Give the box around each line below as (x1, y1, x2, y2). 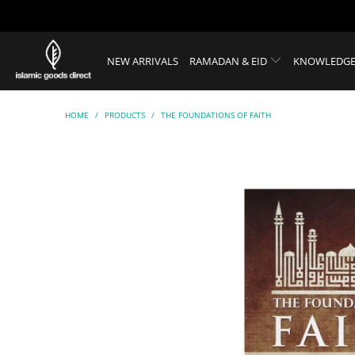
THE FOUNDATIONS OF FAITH (161, 109, 271, 120)
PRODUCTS (105, 109, 145, 120)
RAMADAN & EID (189, 53, 269, 68)
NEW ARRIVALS (107, 53, 178, 68)
